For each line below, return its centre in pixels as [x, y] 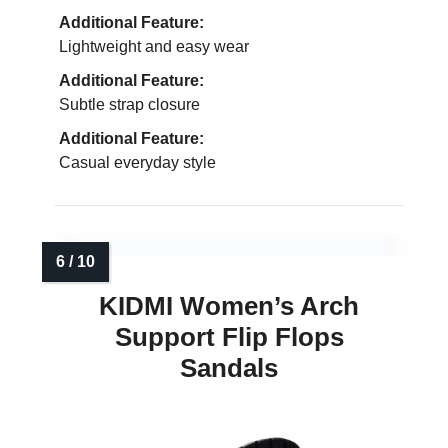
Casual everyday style [137, 163]
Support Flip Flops [229, 337]
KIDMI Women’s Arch [229, 306]
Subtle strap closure [129, 105]
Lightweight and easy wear [154, 47]
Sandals [229, 368]
